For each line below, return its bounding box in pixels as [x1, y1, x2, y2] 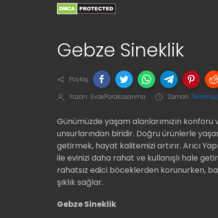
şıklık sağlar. [57, 176, 103, 188]
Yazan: [69, 92, 88, 101]
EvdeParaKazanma [91, 92, 145, 101]
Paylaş [69, 74, 88, 83]
